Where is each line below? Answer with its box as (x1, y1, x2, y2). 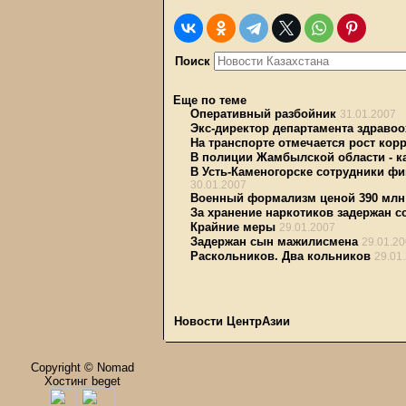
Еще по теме (173, 93, 246, 107)
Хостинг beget (43, 374, 121, 388)
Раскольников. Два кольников (190, 249, 371, 263)
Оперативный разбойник (190, 107, 336, 121)
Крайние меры (190, 220, 275, 234)
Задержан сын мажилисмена (190, 235, 358, 248)
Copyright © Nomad (30, 361, 134, 374)
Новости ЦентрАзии (174, 314, 290, 328)
